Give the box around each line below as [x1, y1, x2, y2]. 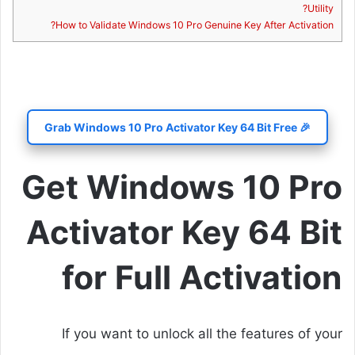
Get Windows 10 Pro [21, 167, 342, 208]
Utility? [307, 2, 334, 15]
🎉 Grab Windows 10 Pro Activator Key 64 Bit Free [297, 120, 311, 135]
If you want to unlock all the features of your [62, 326, 342, 342]
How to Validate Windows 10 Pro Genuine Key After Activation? [55, 19, 334, 32]
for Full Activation [62, 258, 342, 298]
